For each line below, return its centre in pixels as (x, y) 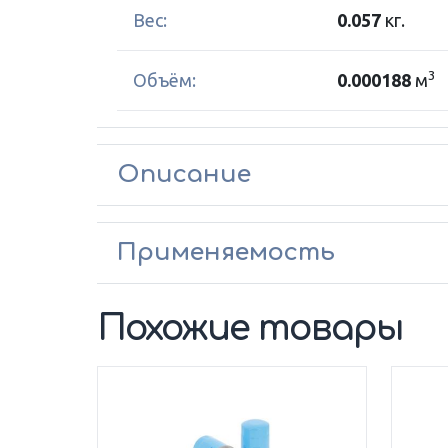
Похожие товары (250, 328)
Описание (184, 174)
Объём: (164, 80)
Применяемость (226, 252)
